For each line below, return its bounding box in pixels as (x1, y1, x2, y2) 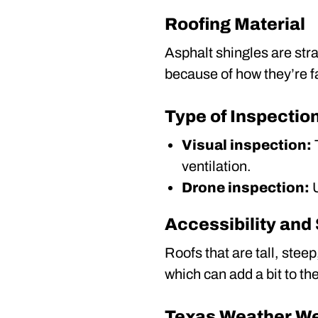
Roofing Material (165, 15, 305, 33)
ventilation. (182, 158, 251, 174)
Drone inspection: (182, 180, 309, 195)
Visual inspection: (182, 137, 312, 153)
